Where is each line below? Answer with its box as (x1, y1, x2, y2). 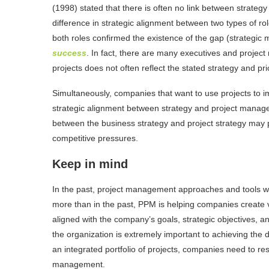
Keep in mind (52, 157, 128, 171)
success (52, 47, 86, 58)
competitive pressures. (52, 133, 138, 143)
